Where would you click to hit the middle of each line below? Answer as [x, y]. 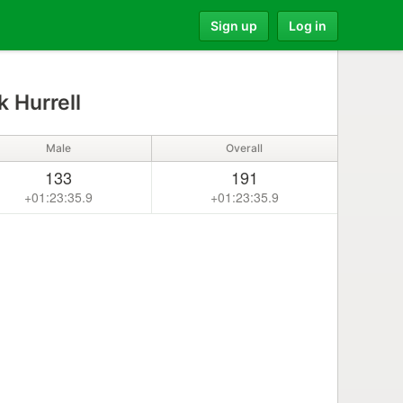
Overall [245, 148]
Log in [308, 25]
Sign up [234, 25]
